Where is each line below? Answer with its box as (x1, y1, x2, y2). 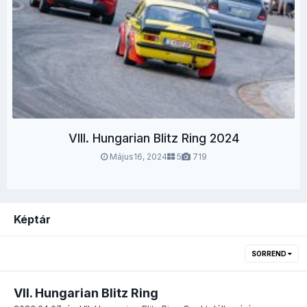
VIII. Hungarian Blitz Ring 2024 (68, 131, 239, 145)
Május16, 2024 (109, 151, 167, 162)
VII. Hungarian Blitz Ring (14, 286, 158, 300)
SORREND (251, 249, 288, 258)
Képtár (14, 212, 51, 226)
